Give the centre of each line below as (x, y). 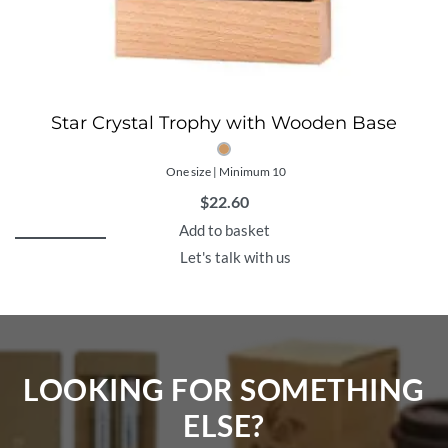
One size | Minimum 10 (226, 172)
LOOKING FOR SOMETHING (224, 388)
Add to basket (224, 230)
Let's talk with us (235, 257)
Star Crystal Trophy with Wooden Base (224, 123)
